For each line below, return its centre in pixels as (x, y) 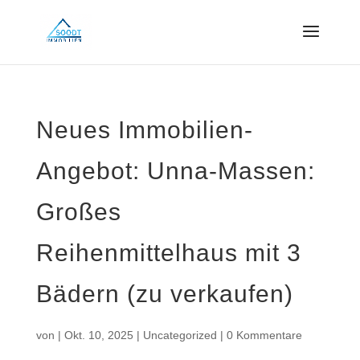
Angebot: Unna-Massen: (175, 171)
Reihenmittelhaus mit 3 (168, 253)
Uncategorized (180, 335)
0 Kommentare (264, 335)
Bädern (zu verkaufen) (164, 294)
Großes (78, 212)
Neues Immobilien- (144, 130)
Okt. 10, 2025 (98, 335)
